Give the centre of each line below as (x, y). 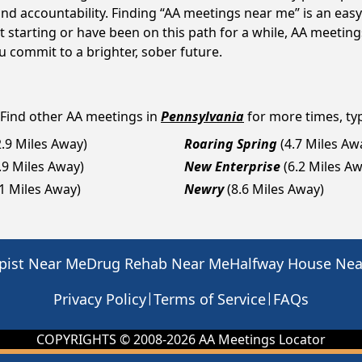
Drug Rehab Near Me (158, 263)
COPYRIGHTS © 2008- (101, 339)
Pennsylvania (202, 116)
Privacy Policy (100, 299)
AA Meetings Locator (261, 339)
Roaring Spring (231, 144)
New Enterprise (232, 166)
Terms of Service (210, 299)
